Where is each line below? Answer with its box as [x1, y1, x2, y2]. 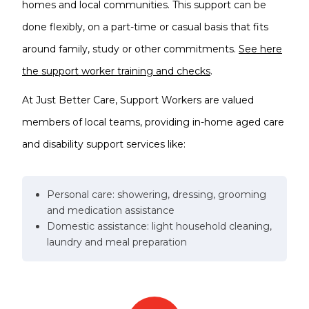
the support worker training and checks [22, 65, 210, 77]
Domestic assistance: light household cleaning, [47, 220, 272, 232]
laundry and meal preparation [47, 236, 187, 248]
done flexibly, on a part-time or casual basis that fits [22, 21, 268, 33]
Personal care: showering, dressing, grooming [47, 188, 266, 201]
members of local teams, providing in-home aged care [22, 116, 284, 128]
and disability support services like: [22, 138, 186, 150]
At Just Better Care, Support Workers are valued [22, 94, 254, 106]
